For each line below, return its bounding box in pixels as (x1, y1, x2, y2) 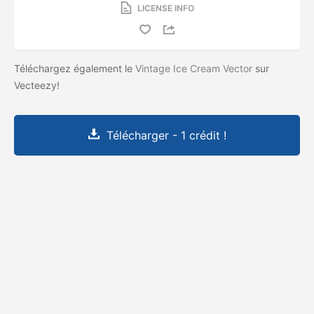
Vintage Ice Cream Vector (135, 62, 252, 74)
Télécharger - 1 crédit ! (106, 128, 226, 142)
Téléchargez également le (14, 62, 135, 74)
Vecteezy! (14, 78, 62, 91)
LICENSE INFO (137, 2, 194, 13)
